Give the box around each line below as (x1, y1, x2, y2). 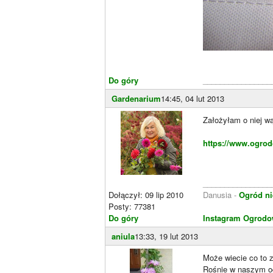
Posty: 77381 (108, 200, 155, 212)
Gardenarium (112, 93, 161, 104)
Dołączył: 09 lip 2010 (108, 189, 183, 200)
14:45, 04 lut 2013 (161, 93, 224, 104)
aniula (112, 230, 135, 242)
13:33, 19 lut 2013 (135, 230, 198, 242)
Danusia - (203, 189, 239, 200)
